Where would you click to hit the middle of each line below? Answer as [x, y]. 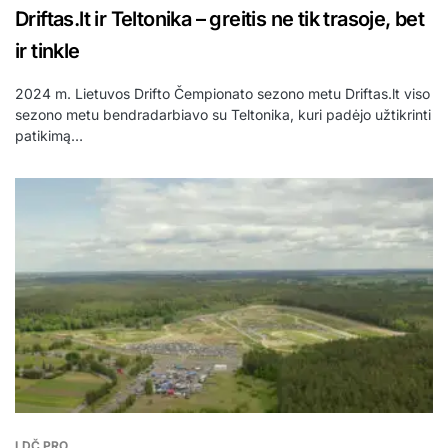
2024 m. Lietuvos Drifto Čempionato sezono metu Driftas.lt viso [222, 94]
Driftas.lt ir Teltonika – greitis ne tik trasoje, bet [220, 19]
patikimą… [49, 136]
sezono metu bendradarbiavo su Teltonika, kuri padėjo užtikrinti [223, 115]
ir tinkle [47, 51]
